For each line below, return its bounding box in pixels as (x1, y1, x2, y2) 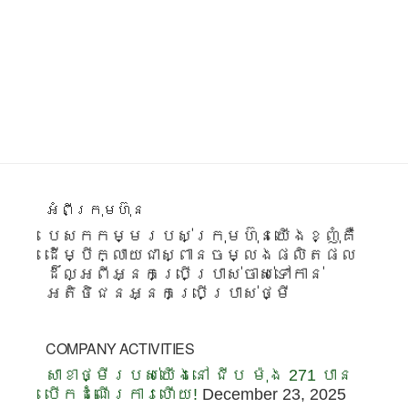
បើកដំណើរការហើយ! (46, 384, 198, 403)
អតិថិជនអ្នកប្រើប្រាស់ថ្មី (46, 283, 291, 302)
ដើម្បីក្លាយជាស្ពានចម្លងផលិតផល (46, 245, 357, 264)
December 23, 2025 (202, 384, 346, 403)
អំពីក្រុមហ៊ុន (46, 198, 145, 219)
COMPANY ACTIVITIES (46, 337, 194, 359)
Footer (17, 195, 96, 235)
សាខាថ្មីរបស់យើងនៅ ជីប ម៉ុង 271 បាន (46, 365, 353, 384)
